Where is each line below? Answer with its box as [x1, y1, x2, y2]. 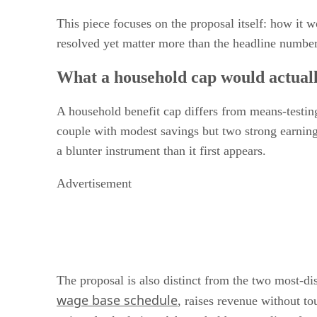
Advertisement [57, 176, 132, 191]
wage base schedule [57, 292, 178, 309]
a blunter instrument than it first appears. [57, 144, 266, 158]
